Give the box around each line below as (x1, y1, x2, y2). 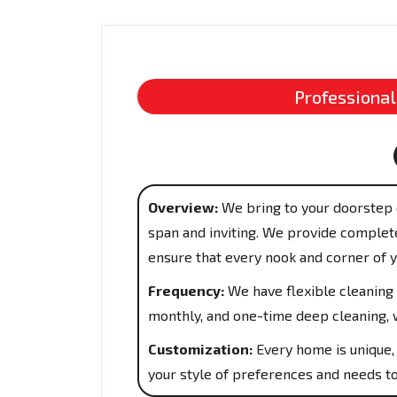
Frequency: (148, 282, 224, 299)
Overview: (148, 198, 218, 215)
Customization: (148, 340, 253, 357)
